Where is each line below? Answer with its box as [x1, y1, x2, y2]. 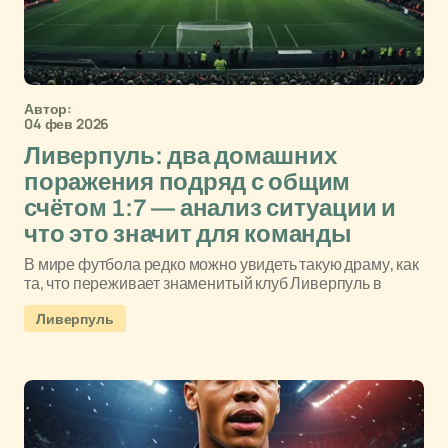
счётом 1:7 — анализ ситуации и [24, 195, 396, 221]
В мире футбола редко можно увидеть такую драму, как [24, 253, 419, 275]
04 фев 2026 [24, 114, 110, 133]
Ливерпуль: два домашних [24, 143, 337, 169]
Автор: [24, 99, 73, 118]
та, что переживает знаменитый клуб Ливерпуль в [24, 272, 382, 294]
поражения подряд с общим [24, 169, 351, 195]
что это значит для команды [24, 221, 352, 247]
